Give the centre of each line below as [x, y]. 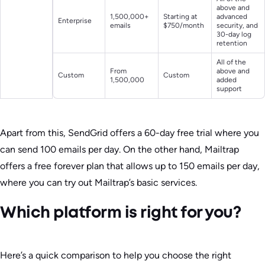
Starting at [180, 17]
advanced [232, 17]
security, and [237, 26]
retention [232, 43]
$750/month [184, 26]
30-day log [234, 35]
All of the [231, 62]
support [229, 89]
